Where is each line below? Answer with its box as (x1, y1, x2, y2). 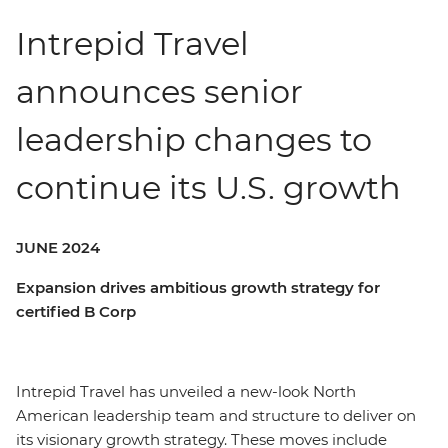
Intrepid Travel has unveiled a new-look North (16, 382, 356, 401)
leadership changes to (16, 120, 372, 159)
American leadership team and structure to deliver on (16, 406, 416, 425)
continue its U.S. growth (16, 168, 401, 207)
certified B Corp (16, 302, 140, 321)
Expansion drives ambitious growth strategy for (16, 278, 380, 297)
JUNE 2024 (16, 238, 100, 257)
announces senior (16, 72, 303, 111)
